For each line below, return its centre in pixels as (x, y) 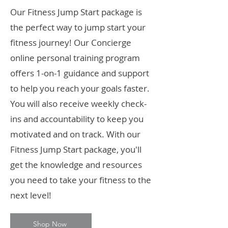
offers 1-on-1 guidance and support (80, 73)
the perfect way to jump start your (78, 27)
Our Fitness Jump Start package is (76, 12)
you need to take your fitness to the (81, 180)
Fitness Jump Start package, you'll (76, 149)
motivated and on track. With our (75, 134)
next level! (31, 195)
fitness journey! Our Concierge (71, 42)
